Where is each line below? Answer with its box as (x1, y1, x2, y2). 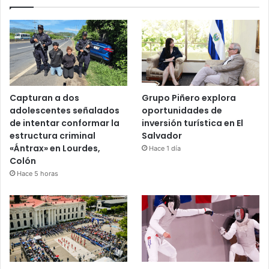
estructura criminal (10, 130, 95, 142)
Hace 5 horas (17, 169, 58, 178)
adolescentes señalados (10, 104, 119, 117)
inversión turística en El (142, 117, 244, 130)
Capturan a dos (10, 92, 79, 104)
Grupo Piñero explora (142, 92, 237, 104)
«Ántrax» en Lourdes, (10, 142, 100, 155)
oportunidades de (142, 104, 223, 117)
